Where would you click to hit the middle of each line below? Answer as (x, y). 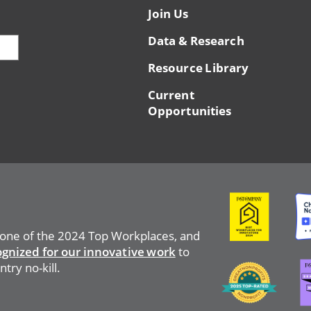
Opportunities (190, 111)
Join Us (168, 14)
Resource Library (198, 68)
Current (171, 95)
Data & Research (196, 41)
